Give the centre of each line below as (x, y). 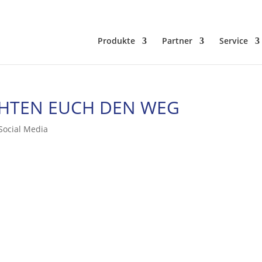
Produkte (116, 41)
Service (233, 41)
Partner (177, 41)
